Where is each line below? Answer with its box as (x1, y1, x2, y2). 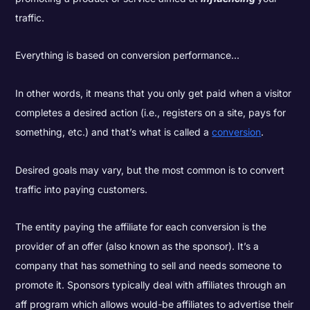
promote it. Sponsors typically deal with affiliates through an (15, 279, 286, 291)
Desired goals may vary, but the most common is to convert (15, 163, 285, 176)
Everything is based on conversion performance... (15, 49, 240, 62)
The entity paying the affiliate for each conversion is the (15, 221, 267, 233)
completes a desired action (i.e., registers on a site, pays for (15, 107, 286, 119)
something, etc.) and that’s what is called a (15, 126, 212, 138)
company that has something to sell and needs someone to (15, 259, 282, 272)
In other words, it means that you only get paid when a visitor (15, 87, 292, 100)
